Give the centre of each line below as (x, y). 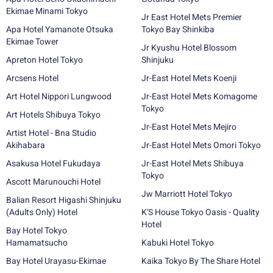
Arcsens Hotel (32, 78)
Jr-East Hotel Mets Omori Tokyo (201, 145)
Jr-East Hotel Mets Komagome (199, 96)
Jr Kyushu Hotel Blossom (189, 48)
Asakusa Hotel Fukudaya (53, 163)
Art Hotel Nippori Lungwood (59, 96)
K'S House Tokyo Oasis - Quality (200, 212)
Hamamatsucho (37, 243)
